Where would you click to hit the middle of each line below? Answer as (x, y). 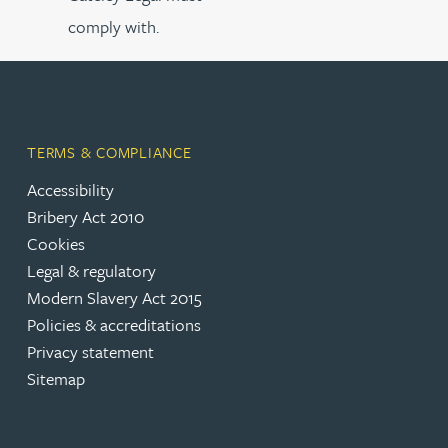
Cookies (56, 243)
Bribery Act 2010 (85, 216)
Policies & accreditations (114, 324)
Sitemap (56, 378)
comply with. (113, 26)
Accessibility (70, 189)
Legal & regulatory (91, 270)
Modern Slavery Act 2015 (114, 297)
